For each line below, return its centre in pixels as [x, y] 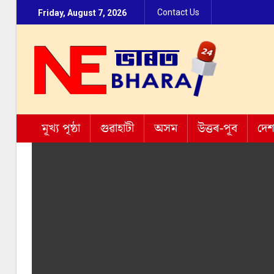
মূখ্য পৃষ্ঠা [61, 128]
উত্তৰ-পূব [217, 128]
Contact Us [178, 12]
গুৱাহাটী [117, 128]
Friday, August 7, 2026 [82, 13]
